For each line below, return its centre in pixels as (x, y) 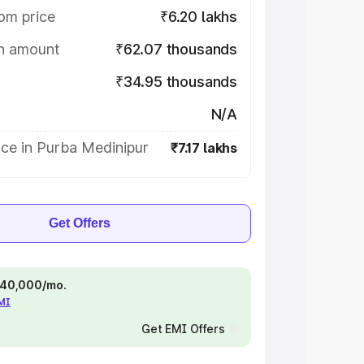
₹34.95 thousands (176, 82)
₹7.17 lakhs (204, 148)
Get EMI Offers (183, 329)
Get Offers (80, 223)
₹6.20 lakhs (198, 17)
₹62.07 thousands (176, 49)
